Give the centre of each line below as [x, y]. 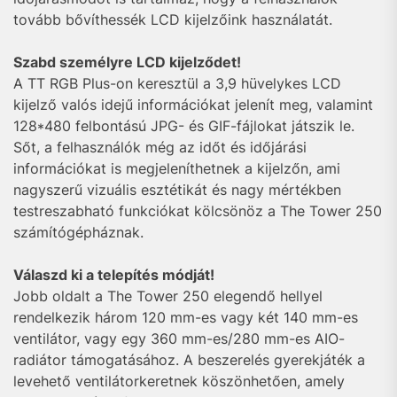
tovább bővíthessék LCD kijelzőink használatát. [173, 19]
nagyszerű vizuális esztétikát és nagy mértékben [177, 190]
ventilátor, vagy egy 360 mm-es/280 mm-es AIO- [179, 339]
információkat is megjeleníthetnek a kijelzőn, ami [177, 168]
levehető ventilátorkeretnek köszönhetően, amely [179, 381]
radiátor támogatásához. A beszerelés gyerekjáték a [189, 360]
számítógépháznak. [78, 232]
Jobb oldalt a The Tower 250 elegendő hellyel [168, 296]
